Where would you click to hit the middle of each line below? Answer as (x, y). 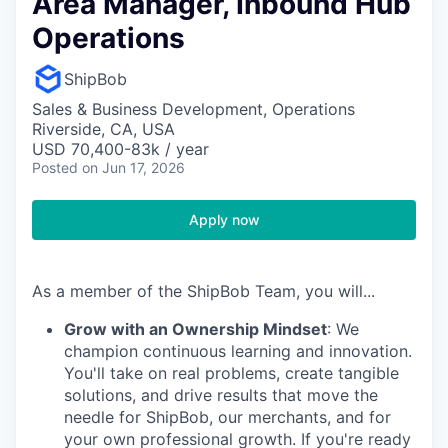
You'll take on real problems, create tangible (231, 373)
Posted (55, 167)
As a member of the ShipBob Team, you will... (203, 291)
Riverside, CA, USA (103, 129)
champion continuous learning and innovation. (238, 351)
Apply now (224, 219)
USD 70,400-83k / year (120, 149)
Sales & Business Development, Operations (193, 109)
